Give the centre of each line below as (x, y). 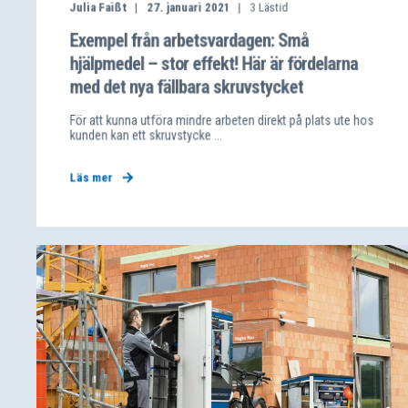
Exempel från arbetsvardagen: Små (189, 40)
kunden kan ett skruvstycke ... (146, 135)
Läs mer (91, 178)
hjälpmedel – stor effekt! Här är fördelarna (214, 64)
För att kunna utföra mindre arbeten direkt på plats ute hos (222, 120)
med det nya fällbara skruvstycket (186, 87)
